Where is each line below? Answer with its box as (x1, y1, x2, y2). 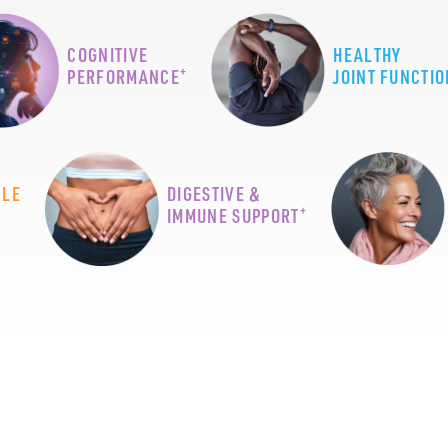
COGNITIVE (67, 42, 149, 68)
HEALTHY (333, 42, 402, 68)
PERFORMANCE (67, 64, 180, 90)
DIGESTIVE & (167, 180, 262, 206)
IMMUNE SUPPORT (167, 202, 300, 228)
